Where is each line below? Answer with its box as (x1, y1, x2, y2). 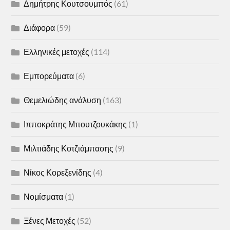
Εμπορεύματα (24, 71, 74, 81)
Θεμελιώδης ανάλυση (24, 95, 102, 105)
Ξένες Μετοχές (24, 216, 76, 226)
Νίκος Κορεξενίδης (24, 167, 92, 178)
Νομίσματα (24, 191, 64, 202)
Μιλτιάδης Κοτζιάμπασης (24, 143, 114, 154)
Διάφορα (24, 23, 55, 33)
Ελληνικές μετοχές (24, 47, 90, 57)
